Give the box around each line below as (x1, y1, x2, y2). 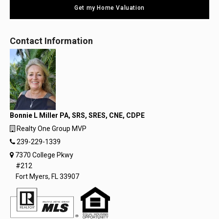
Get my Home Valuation (74, 4, 145, 11)
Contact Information (10, 36, 93, 46)
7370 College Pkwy (14, 151, 73, 159)
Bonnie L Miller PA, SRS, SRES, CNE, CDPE (10, 111, 145, 119)
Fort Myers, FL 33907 (16, 173, 79, 180)
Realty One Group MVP (15, 125, 87, 132)
